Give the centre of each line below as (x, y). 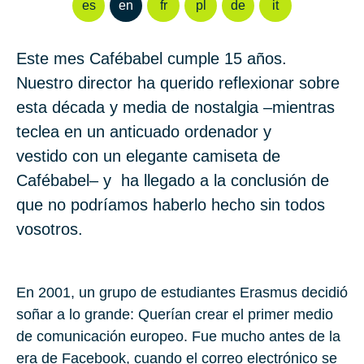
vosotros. (50, 230)
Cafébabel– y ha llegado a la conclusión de (173, 181)
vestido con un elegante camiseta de (148, 156)
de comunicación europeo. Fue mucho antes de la (178, 337)
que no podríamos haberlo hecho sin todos (171, 205)
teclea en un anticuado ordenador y (144, 132)
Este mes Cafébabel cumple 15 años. (152, 59)
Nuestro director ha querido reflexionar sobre (178, 83)
